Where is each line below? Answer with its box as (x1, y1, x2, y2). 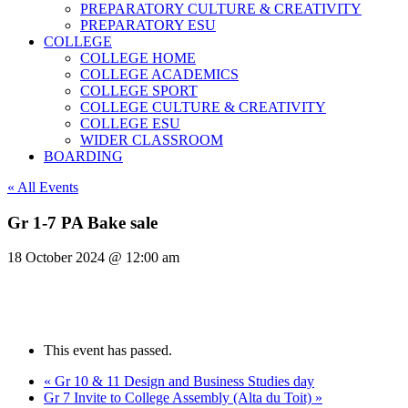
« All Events (7, 179, 78, 195)
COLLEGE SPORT (80, 83, 198, 98)
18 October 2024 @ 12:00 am (7, 250, 179, 266)
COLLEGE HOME (80, 50, 196, 66)
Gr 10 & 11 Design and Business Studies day (51, 373, 314, 390)
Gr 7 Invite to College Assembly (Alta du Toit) (44, 390, 315, 406)
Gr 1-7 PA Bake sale (7, 212, 158, 232)
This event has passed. (44, 342, 172, 359)
